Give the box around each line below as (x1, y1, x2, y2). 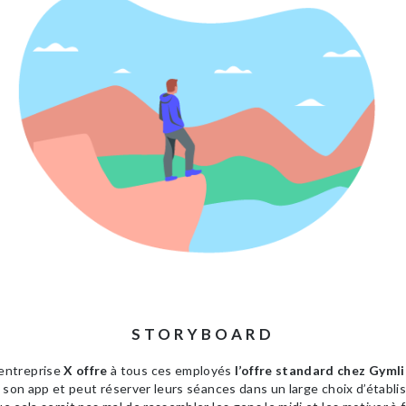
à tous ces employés (111, 362, 232, 379)
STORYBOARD (131, 324, 275, 344)
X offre (63, 362, 111, 379)
